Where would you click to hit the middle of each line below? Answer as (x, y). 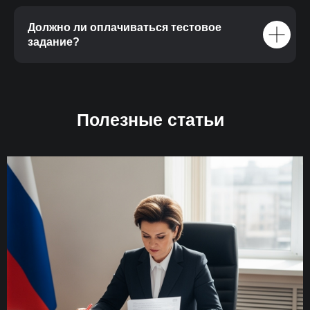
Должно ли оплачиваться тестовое (125, 28)
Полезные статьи (151, 120)
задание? (54, 42)
